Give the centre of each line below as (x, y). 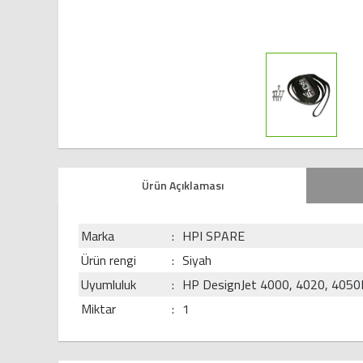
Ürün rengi (109, 261)
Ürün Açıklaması (182, 186)
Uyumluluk (109, 285)
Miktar (98, 309)
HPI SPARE (214, 236)
